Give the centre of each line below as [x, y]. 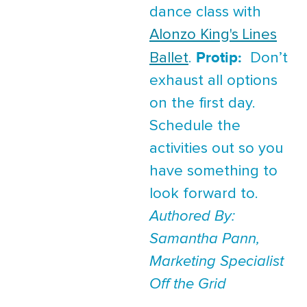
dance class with [205, 13]
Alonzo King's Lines [213, 35]
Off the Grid [188, 285]
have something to [213, 172]
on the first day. [202, 104]
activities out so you [216, 149]
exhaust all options [213, 81]
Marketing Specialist [217, 262]
